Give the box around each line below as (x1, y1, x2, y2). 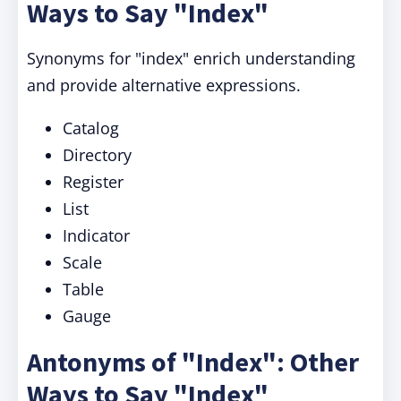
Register (63, 171, 124, 192)
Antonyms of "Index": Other (27, 345, 359, 379)
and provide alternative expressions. (27, 74, 301, 96)
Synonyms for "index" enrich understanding (27, 47, 355, 69)
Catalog (63, 117, 119, 139)
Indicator (63, 225, 130, 246)
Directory (63, 144, 132, 166)
